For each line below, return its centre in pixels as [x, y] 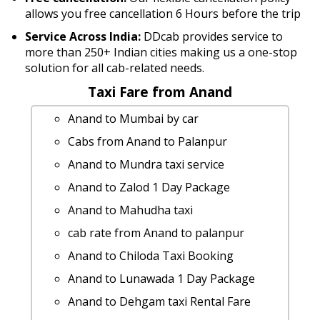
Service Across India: [83, 36]
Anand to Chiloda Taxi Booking [150, 256]
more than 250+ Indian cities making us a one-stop [161, 52]
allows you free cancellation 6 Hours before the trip [163, 13]
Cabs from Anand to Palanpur [147, 142]
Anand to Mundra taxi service [146, 165]
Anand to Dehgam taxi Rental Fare [159, 302]
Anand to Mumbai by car [133, 119]
